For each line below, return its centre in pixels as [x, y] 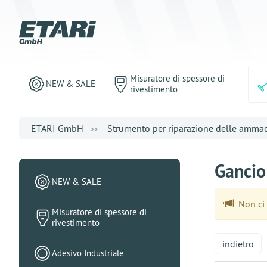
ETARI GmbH [57, 128]
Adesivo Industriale [88, 253]
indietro [238, 244]
